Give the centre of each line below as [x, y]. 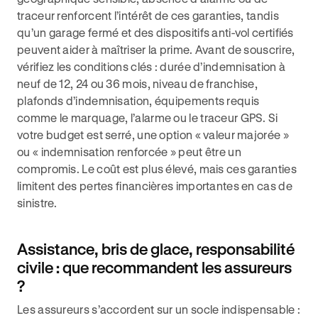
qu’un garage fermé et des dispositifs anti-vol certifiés [155, 32]
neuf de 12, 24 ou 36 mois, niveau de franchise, [138, 83]
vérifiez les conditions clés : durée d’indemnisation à [152, 66]
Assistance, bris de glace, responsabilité [156, 249]
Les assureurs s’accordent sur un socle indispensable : [159, 309]
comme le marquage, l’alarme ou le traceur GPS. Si [148, 117]
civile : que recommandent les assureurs [154, 267]
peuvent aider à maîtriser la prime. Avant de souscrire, [156, 49]
